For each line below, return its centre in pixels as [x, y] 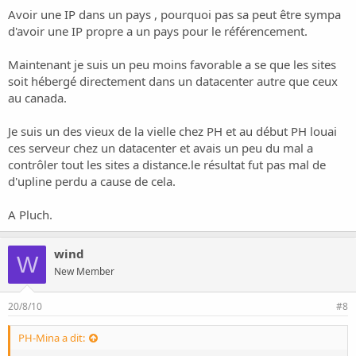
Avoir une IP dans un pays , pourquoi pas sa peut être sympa [174, 14]
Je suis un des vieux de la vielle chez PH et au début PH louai [172, 131]
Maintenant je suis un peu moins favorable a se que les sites [172, 64]
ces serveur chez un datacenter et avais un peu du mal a [161, 148]
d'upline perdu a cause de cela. [92, 181]
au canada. [37, 98]
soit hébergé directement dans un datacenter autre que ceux [173, 81]
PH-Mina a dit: [52, 338]
